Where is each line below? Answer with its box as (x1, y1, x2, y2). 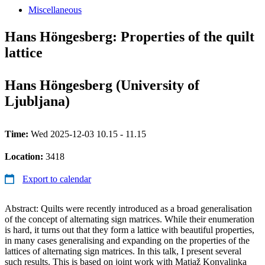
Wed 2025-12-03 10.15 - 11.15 (31, 128, 146, 139)
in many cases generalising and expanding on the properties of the (5, 235, 250, 245)
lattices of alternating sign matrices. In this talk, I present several (5, 245, 241, 256)
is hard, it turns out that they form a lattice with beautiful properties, (5, 224, 254, 235)
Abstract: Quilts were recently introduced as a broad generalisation (5, 203, 252, 214)
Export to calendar (22, 173, 91, 184)
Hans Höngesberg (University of (5, 77, 199, 93)
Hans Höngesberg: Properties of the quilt (5, 28, 254, 44)
